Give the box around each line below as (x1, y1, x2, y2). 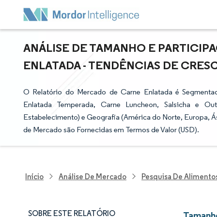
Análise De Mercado (59, 171, 126, 181)
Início (25, 171, 44, 181)
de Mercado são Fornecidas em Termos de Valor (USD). (23, 125, 199, 134)
